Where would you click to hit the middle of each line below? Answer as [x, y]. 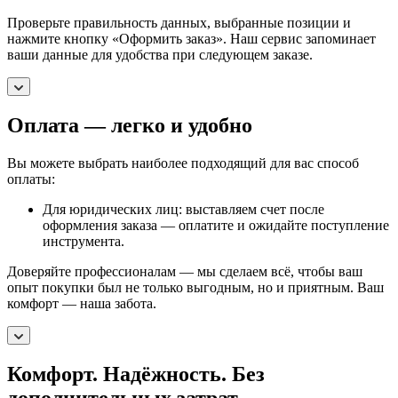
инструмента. [84, 242]
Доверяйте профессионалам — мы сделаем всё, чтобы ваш [185, 272]
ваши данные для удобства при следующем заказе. [160, 55]
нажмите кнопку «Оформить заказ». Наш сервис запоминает [191, 39]
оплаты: [33, 179]
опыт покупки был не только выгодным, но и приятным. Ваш [195, 288]
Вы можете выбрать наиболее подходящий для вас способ [183, 163]
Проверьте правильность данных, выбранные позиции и [179, 23]
